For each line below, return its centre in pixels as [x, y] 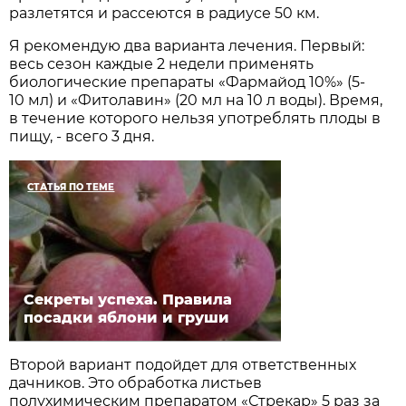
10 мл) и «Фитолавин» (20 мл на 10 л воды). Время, [196, 100]
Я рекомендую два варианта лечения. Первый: [187, 45]
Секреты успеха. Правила [128, 299]
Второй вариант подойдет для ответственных [183, 364]
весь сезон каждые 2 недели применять [162, 63]
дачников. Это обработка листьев [136, 382]
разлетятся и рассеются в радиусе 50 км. [164, 13]
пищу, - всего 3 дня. [82, 136]
